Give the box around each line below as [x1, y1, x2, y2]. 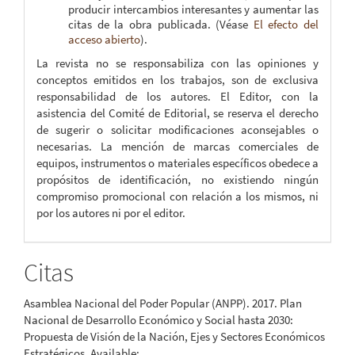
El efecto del [253, 16, 319, 32]
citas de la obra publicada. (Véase [68, 16, 254, 32]
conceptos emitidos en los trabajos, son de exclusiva [36, 72, 319, 88]
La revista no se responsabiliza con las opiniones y [36, 55, 319, 71]
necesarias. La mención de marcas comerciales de [36, 139, 319, 155]
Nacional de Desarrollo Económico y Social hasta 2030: [24, 312, 293, 328]
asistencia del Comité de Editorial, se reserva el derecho [36, 105, 319, 121]
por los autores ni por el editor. [36, 205, 185, 221]
